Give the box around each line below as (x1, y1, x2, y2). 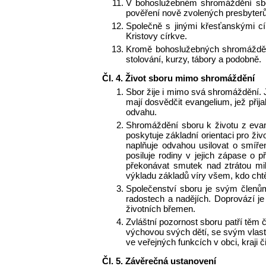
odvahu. (126, 107, 157, 118)
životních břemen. (126, 204, 195, 214)
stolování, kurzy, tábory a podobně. (126, 54, 261, 65)
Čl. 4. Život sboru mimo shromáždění (102, 73, 255, 84)
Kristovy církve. (126, 31, 187, 42)
